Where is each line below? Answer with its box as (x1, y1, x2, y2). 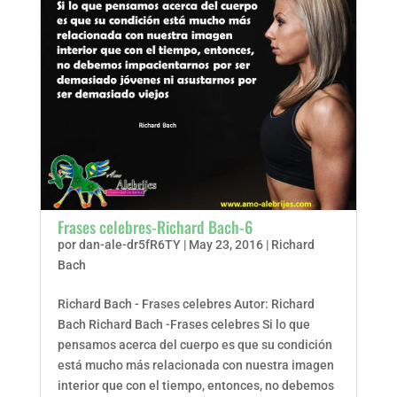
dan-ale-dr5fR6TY (78, 237, 181, 252)
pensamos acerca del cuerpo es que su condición (57, 338, 332, 352)
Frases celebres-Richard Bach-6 (57, 215, 253, 238)
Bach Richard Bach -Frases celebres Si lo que (57, 317, 310, 331)
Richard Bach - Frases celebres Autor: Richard (57, 297, 315, 311)
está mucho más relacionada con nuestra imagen (57, 358, 334, 372)
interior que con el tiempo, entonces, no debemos (57, 378, 334, 393)
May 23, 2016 (188, 237, 263, 252)
